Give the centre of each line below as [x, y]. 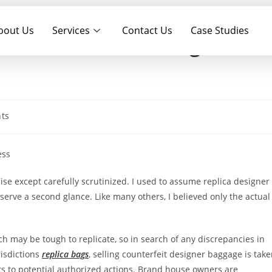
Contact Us [147, 30]
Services [71, 30]
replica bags [65, 254]
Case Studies [219, 30]
